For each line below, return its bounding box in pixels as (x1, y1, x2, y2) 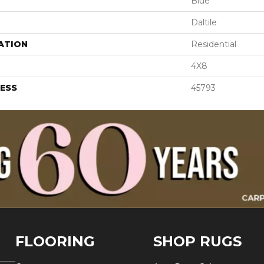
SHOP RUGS (153, 233, 242, 250)
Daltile (191, 17, 217, 28)
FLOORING (15, 233, 95, 250)
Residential (191, 39, 236, 49)
